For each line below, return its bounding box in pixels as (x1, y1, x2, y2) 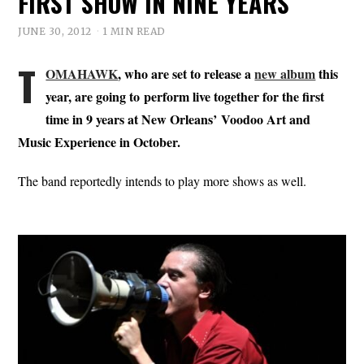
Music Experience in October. (18, 132, 181, 151)
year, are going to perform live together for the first (45, 86, 325, 106)
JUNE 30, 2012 (18, 24, 92, 37)
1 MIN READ (102, 24, 166, 37)
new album (254, 63, 316, 83)
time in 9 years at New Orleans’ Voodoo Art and (45, 109, 311, 128)
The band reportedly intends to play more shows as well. (18, 171, 307, 189)
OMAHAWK (45, 63, 119, 83)
